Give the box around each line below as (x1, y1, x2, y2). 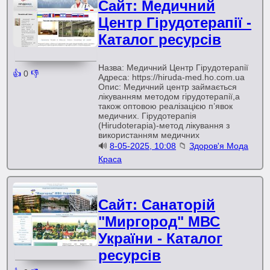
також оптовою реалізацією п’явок (98, 101, 233, 111)
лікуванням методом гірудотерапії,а (98, 92, 240, 101)
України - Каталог (98, 230, 223, 246)
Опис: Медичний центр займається (98, 82, 237, 92)
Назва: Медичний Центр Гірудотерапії (98, 63, 249, 72)
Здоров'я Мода (189, 141, 249, 151)
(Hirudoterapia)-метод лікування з (98, 121, 230, 130)
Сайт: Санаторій (98, 196, 216, 213)
